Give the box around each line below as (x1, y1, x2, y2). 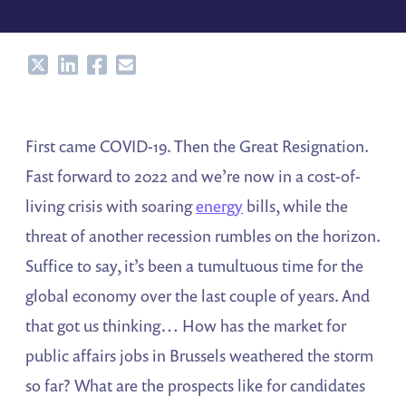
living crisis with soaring (25, 195, 197, 217)
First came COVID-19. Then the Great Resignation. (25, 135, 369, 158)
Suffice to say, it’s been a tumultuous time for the (25, 255, 364, 277)
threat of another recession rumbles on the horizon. (25, 225, 381, 247)
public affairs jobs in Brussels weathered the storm (25, 344, 374, 367)
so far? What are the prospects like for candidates (25, 374, 366, 397)
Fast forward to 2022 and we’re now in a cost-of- (25, 165, 362, 188)
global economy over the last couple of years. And (25, 285, 371, 307)
